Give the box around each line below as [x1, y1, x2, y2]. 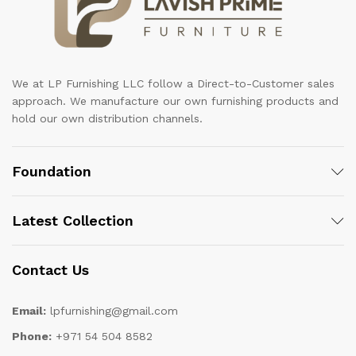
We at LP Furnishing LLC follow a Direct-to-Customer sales [12, 77, 335, 91]
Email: [12, 304, 46, 318]
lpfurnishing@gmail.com [46, 304, 178, 318]
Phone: [12, 330, 52, 343]
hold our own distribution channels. [12, 112, 203, 126]
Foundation [12, 163, 91, 180]
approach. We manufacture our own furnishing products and [12, 95, 339, 108]
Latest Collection [12, 212, 133, 230]
